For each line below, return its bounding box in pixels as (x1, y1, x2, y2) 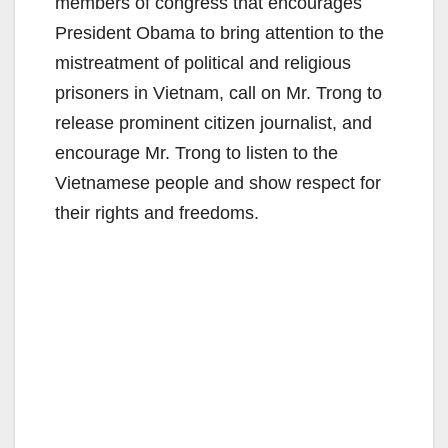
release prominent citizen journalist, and (55, 113, 372, 134)
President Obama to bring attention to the (55, 23, 384, 44)
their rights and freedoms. (55, 203, 259, 224)
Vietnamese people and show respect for (55, 173, 381, 194)
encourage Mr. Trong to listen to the (55, 143, 338, 164)
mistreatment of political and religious (55, 53, 351, 74)
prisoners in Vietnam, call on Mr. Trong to (55, 83, 382, 104)
